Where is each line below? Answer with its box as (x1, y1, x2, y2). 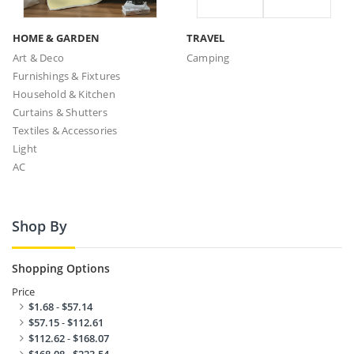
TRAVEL (186, 31, 224, 46)
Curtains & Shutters (13, 105, 107, 120)
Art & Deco (13, 51, 64, 66)
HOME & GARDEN (13, 31, 100, 46)
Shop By (12, 217, 67, 236)
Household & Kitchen (13, 87, 115, 102)
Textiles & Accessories (13, 123, 118, 138)
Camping (186, 51, 230, 66)
